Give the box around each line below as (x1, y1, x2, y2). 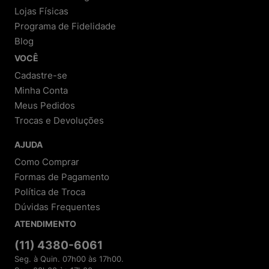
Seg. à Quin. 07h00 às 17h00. (14, 254, 124, 264)
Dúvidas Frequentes (14, 201, 100, 213)
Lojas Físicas (14, 5, 68, 17)
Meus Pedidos (14, 99, 75, 111)
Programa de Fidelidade (14, 20, 116, 32)
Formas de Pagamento (14, 171, 109, 183)
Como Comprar (14, 156, 79, 168)
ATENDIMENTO (14, 218, 76, 229)
